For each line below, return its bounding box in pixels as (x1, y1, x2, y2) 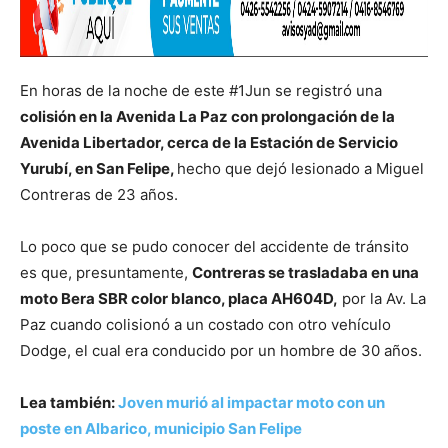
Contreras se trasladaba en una (192, 263, 419, 283)
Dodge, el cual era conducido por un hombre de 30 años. (20, 341, 422, 361)
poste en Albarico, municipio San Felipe (20, 419, 302, 439)
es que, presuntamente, (20, 263, 192, 283)
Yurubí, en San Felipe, (20, 159, 177, 179)
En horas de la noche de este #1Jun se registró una (20, 81, 382, 101)
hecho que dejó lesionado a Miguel (177, 159, 424, 179)
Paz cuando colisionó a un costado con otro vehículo (20, 315, 391, 335)
